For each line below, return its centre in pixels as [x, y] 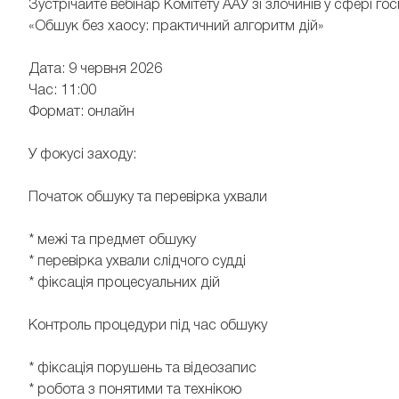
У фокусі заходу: [82, 155]
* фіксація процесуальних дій [124, 284]
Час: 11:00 [62, 91]
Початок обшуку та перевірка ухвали [148, 198]
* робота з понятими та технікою [135, 391]
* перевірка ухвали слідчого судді [137, 262]
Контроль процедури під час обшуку [148, 326]
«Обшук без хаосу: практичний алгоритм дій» [176, 27]
